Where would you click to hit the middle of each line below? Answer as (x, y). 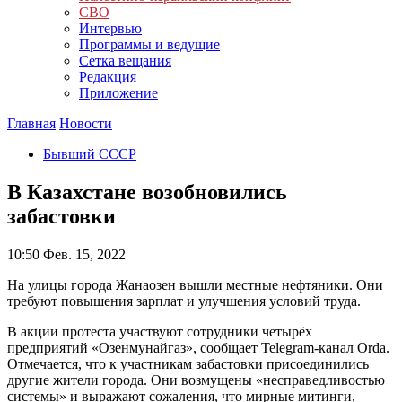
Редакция (108, 77)
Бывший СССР (90, 154)
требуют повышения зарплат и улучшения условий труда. (184, 301)
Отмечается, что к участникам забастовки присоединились (188, 363)
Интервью (110, 28)
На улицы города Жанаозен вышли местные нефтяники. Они (195, 284)
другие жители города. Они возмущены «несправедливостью (196, 380)
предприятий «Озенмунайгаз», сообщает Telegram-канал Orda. (198, 347)
